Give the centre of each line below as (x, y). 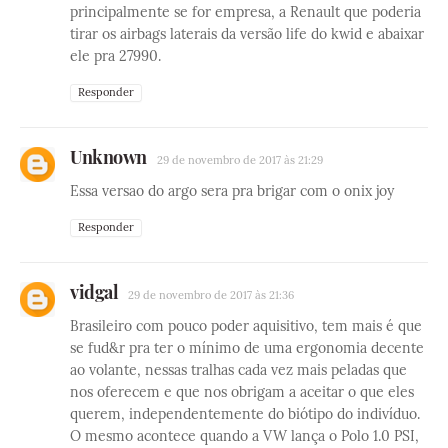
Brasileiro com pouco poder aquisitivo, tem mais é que (246, 326)
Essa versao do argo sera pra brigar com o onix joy (232, 191)
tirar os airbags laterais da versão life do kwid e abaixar (247, 34)
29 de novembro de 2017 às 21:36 (211, 295)
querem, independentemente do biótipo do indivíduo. (245, 414)
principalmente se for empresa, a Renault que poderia (245, 12)
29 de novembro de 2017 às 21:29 (239, 160)
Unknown (108, 157)
